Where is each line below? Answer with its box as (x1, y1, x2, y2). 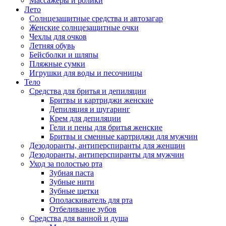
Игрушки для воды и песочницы (29, 69, 142, 77)
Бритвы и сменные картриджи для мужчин (49, 132, 198, 141)
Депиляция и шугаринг (49, 105, 130, 114)
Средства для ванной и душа (29, 214, 128, 222)
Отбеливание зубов (49, 205, 117, 213)
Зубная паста (49, 168, 94, 177)
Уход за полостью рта (29, 159, 102, 168)
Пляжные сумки (29, 60, 85, 68)
